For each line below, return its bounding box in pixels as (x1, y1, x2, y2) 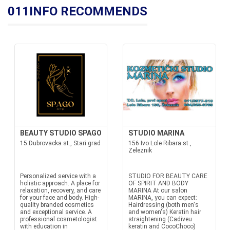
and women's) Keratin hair (128, 208, 201, 216)
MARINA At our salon (128, 187, 187, 194)
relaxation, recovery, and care (20, 187, 101, 194)
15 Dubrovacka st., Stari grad (20, 140, 101, 147)
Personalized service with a (20, 172, 96, 180)
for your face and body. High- (20, 194, 99, 201)
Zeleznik (128, 147, 152, 154)
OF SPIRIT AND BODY (128, 180, 188, 187)
